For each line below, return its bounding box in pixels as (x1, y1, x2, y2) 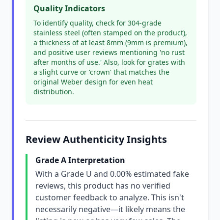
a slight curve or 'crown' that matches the (33, 67, 169, 77)
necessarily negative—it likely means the (35, 204, 185, 215)
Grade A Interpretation (35, 155, 125, 165)
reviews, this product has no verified (35, 180, 170, 191)
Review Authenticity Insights (26, 133, 167, 146)
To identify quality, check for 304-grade (33, 18, 162, 27)
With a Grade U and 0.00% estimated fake (35, 168, 189, 179)
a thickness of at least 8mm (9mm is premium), (33, 38, 188, 47)
